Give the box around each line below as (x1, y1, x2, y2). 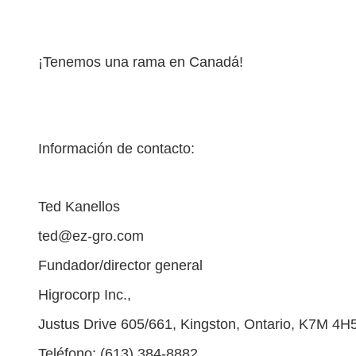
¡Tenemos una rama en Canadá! (38, 54, 243, 70)
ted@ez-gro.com (38, 228, 144, 244)
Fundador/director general (38, 257, 203, 273)
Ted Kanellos (38, 199, 120, 215)
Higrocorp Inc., (38, 287, 131, 303)
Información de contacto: (38, 141, 195, 157)
